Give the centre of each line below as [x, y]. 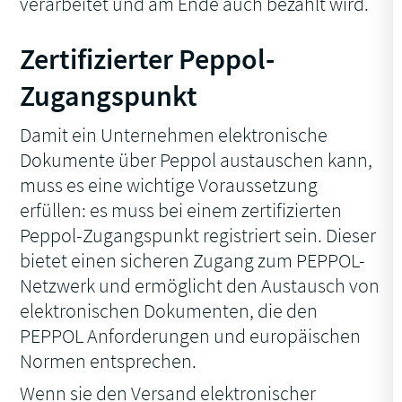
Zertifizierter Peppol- [148, 60]
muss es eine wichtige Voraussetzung [169, 185]
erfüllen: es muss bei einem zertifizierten [181, 210]
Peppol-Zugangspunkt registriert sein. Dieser [198, 236]
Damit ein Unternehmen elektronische [174, 135]
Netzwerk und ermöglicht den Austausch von [200, 286]
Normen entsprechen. [109, 361]
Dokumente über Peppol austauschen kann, [197, 160]
